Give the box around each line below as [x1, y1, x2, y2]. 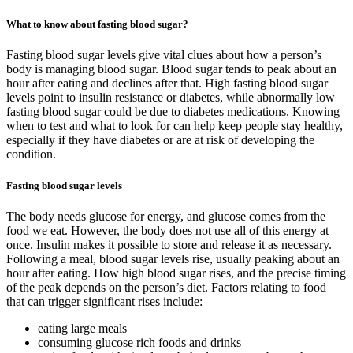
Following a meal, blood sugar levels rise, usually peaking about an [6, 251, 340, 266]
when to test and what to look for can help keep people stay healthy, [6, 119, 343, 133]
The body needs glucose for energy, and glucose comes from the [6, 209, 325, 223]
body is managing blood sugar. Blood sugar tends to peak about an [6, 62, 336, 76]
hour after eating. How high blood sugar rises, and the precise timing [6, 266, 346, 280]
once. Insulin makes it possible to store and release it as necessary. [6, 237, 332, 251]
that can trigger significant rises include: [6, 294, 203, 308]
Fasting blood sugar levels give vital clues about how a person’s [6, 48, 321, 62]
